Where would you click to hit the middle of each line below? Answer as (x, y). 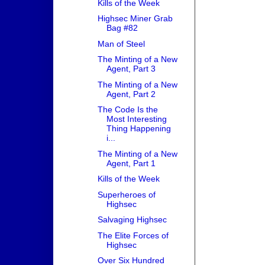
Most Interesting (136, 119)
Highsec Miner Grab (135, 19)
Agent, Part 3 (131, 69)
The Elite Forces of (133, 235)
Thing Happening (138, 129)
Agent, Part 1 (131, 163)
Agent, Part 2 (131, 94)
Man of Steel (121, 43)
